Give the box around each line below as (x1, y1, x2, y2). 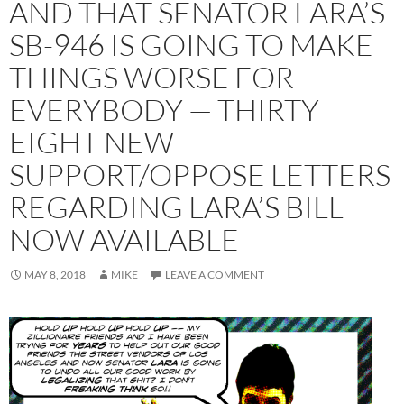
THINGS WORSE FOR (9, 59, 294, 96)
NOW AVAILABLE (9, 221, 239, 259)
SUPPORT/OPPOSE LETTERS (9, 156, 390, 194)
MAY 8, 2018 (24, 268, 86, 282)
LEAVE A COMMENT (165, 268, 264, 282)
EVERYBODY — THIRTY (9, 91, 319, 129)
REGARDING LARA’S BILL (9, 188, 344, 226)
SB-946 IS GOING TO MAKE (9, 26, 373, 64)
